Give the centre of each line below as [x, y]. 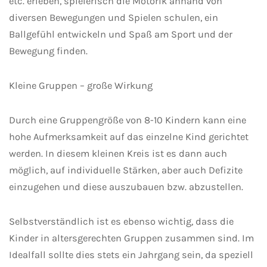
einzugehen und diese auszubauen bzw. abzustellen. [126, 187]
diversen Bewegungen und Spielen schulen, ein [114, 17]
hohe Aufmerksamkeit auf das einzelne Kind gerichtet [129, 136]
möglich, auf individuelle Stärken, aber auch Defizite [126, 170]
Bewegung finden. [48, 51]
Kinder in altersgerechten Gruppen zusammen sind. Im [131, 238]
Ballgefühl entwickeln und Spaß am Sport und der [121, 34]
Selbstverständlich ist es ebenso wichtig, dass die [121, 221]
